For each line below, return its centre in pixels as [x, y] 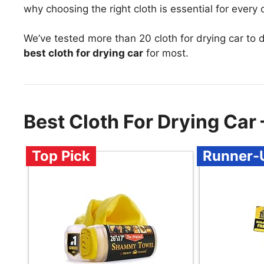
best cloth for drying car [83, 53]
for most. [166, 53]
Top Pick [61, 156]
